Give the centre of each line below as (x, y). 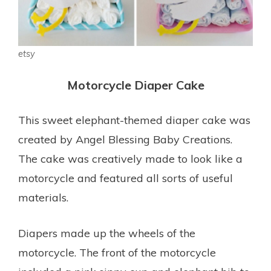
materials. (43, 197)
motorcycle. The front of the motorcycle (117, 252)
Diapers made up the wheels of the (107, 233)
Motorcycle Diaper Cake (135, 85)
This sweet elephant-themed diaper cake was (134, 120)
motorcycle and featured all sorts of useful (126, 178)
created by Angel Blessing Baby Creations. (125, 139)
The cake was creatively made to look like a (130, 158)
